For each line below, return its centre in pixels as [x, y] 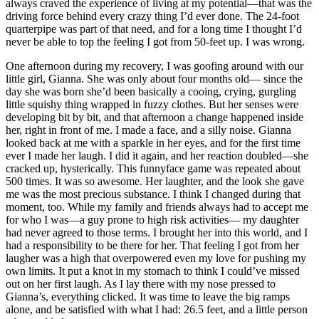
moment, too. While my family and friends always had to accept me [157, 207]
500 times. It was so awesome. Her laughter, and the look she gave [155, 182]
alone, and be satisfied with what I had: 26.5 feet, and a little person [157, 310]
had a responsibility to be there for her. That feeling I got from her [152, 246]
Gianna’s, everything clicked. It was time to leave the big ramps [148, 297]
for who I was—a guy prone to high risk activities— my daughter [152, 220]
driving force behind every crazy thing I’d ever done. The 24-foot [152, 16]
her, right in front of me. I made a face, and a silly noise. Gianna [148, 130]
